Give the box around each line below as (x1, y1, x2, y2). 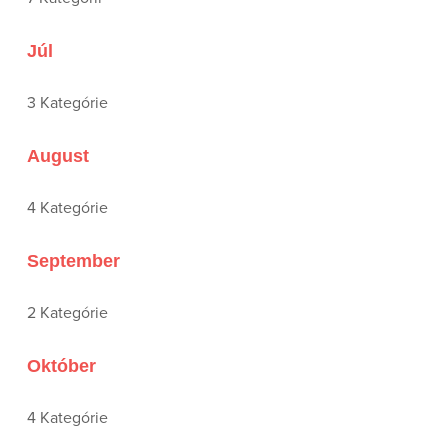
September (27, 251, 120, 271)
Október (27, 356, 96, 376)
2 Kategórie (27, 303, 108, 323)
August (27, 146, 89, 166)
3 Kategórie (27, 93, 108, 113)
